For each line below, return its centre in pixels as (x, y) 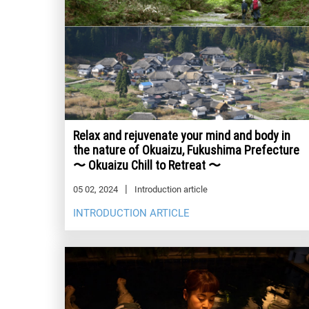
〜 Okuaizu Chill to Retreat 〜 (147, 165)
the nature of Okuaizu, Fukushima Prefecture (186, 150)
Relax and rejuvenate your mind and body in (182, 135)
